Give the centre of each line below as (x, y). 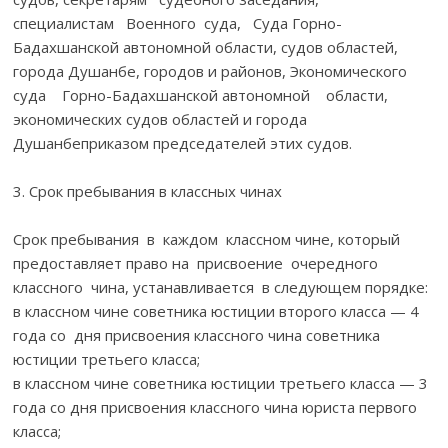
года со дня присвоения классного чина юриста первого (215, 406)
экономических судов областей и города (160, 118)
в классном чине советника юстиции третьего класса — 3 (221, 382)
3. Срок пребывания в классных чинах (148, 190)
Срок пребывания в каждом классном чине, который (207, 238)
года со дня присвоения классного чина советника (197, 334)
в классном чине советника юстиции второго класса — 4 (216, 310)
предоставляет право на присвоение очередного (198, 262)
